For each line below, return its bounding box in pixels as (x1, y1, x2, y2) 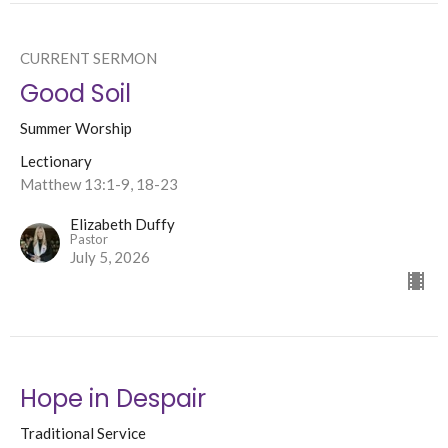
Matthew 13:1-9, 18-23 (20, 175, 178, 194)
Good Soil (20, 77, 131, 111)
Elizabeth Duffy (70, 215, 175, 234)
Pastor (70, 231, 108, 248)
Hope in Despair (20, 382, 206, 416)
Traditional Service (20, 424, 146, 443)
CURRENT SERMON (20, 49, 157, 68)
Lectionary (20, 152, 92, 171)
